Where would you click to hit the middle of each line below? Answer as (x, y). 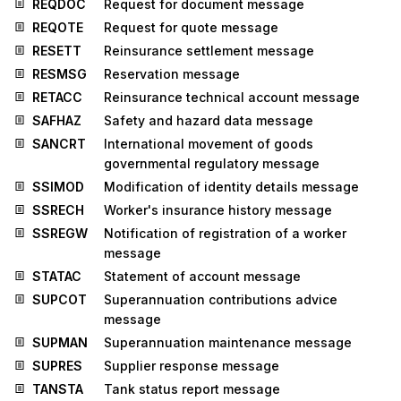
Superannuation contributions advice (221, 299)
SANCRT (59, 143)
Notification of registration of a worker (225, 233)
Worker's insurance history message (218, 209)
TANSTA (58, 388)
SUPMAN (60, 342)
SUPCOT (60, 299)
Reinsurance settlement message (209, 50)
